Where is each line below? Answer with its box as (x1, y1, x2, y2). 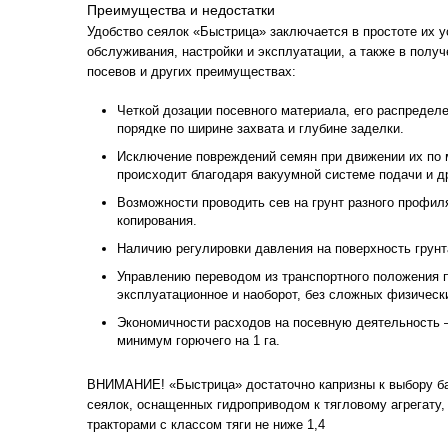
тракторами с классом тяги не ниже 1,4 (87, 417, 325, 432)
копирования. (117, 213, 197, 228)
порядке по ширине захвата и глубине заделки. (117, 121, 404, 136)
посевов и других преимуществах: (87, 64, 296, 79)
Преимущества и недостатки (87, 2, 275, 18)
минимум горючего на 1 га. (117, 333, 280, 348)
